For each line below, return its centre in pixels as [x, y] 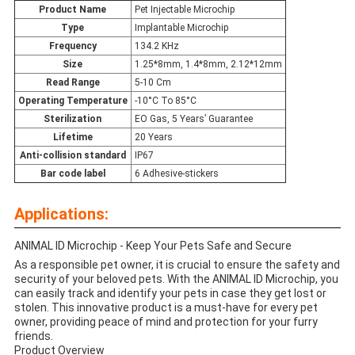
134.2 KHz [157, 46]
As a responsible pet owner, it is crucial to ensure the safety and [177, 264]
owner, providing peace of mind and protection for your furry [166, 321]
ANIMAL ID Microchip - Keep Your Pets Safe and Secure [153, 245]
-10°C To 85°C [165, 100]
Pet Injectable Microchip [184, 9]
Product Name [73, 9]
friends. [33, 336]
